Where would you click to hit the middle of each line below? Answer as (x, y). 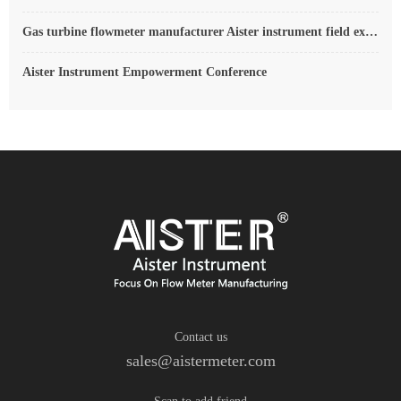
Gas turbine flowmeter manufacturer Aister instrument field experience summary (371, 31)
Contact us (200, 337)
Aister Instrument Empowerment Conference (145, 72)
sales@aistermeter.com (200, 360)
